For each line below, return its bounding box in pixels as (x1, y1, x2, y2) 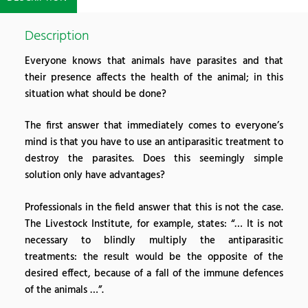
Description (25, 25, 89, 48)
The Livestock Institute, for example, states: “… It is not (25, 215, 283, 232)
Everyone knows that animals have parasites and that (25, 52, 283, 69)
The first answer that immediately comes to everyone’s (25, 118, 283, 135)
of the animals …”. (25, 281, 104, 298)
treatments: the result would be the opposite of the (25, 248, 283, 265)
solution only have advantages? (25, 167, 165, 184)
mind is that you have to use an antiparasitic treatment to (25, 134, 283, 151)
